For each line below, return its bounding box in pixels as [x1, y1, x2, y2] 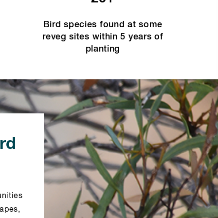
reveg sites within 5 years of [42, 33, 163, 41]
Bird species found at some [43, 20, 163, 29]
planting [85, 45, 121, 54]
